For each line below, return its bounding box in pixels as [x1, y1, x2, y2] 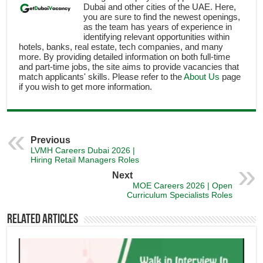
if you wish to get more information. [19, 81, 153, 92]
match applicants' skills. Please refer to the [19, 71, 184, 82]
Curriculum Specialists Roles [126, 190, 232, 200]
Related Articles [7, 213, 79, 227]
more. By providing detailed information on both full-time [19, 51, 231, 62]
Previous [31, 134, 71, 145]
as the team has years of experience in [83, 21, 232, 32]
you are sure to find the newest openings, [83, 11, 241, 22]
